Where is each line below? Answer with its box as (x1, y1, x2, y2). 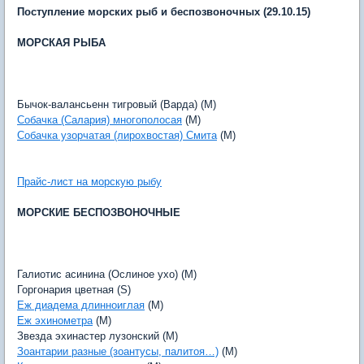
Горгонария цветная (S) (17, 284, 131, 296)
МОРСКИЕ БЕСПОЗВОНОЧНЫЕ (17, 206, 180, 219)
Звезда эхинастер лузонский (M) (17, 330, 178, 342)
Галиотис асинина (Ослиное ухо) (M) (17, 268, 197, 280)
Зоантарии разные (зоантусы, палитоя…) (17, 345, 219, 357)
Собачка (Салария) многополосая (17, 114, 182, 126)
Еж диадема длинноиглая (17, 299, 145, 311)
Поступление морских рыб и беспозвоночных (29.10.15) (17, 6, 310, 18)
